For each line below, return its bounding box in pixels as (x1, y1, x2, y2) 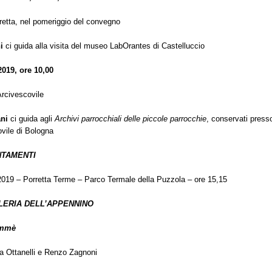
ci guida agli (8, 114, 55, 123)
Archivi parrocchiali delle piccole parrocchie (55, 114, 206, 123)
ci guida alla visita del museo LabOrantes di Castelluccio (3, 41, 205, 50)
